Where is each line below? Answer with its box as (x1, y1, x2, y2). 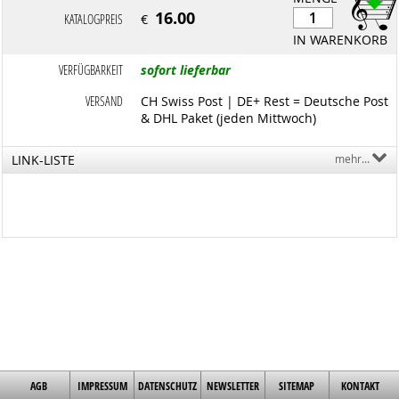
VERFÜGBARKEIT (59, 61, 124, 79)
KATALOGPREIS (64, 11, 124, 28)
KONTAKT (341, 379, 380, 394)
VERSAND (85, 93, 124, 110)
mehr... (334, 151, 370, 167)
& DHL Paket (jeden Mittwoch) (141, 110, 317, 127)
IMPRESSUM (77, 379, 127, 394)
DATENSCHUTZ (138, 379, 198, 394)
